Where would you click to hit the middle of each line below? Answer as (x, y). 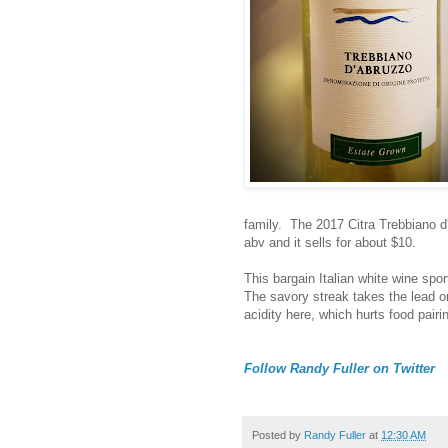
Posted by (278, 434)
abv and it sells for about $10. (330, 242)
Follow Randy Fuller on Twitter (339, 368)
